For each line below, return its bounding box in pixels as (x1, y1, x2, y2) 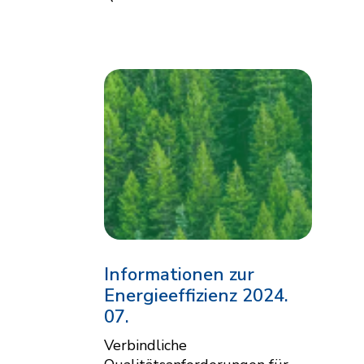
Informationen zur (104, 262, 254, 287)
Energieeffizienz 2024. (104, 283, 288, 308)
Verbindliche (104, 335, 187, 355)
